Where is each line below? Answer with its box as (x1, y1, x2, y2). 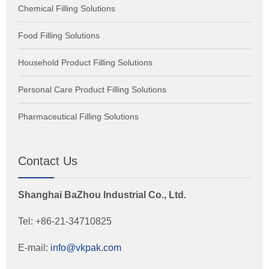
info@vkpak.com (50, 243, 121, 253)
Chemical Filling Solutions (18, 4, 115, 13)
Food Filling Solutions (18, 31, 100, 40)
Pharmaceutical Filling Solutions (18, 112, 139, 121)
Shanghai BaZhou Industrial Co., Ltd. (18, 190, 186, 200)
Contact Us (18, 154, 77, 168)
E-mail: (18, 243, 50, 253)
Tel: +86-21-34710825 (18, 216, 112, 226)
